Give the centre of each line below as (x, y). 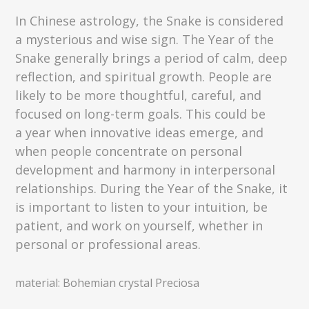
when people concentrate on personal (129, 151)
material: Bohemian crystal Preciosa (108, 283)
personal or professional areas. (108, 245)
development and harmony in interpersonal (146, 170)
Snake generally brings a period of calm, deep (152, 58)
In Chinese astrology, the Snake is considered (150, 21)
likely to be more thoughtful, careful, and (139, 96)
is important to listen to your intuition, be (142, 207)
